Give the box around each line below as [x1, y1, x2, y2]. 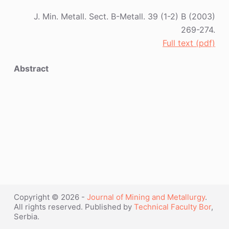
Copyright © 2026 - [13, 192, 87, 202]
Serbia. [13, 212, 39, 221]
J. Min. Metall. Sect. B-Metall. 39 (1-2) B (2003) [34, 11, 216, 22]
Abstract [13, 63, 49, 74]
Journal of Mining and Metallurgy [86, 192, 205, 202]
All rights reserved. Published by [13, 202, 134, 212]
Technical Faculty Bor [133, 202, 211, 212]
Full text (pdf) [163, 38, 216, 49]
